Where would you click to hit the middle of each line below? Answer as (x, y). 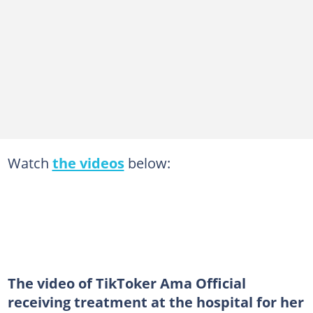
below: (147, 163)
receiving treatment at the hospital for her (155, 301)
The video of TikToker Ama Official (126, 283)
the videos (88, 163)
